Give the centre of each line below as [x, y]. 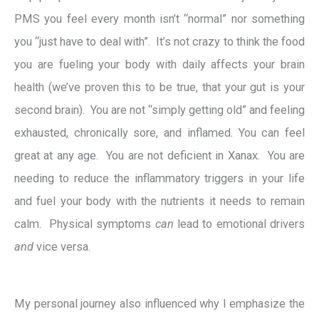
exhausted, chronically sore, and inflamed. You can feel [159, 132]
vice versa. [62, 246]
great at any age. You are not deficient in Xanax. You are [159, 155]
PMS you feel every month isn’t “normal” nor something [159, 19]
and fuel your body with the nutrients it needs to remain [159, 201]
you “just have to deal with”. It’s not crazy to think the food [159, 41]
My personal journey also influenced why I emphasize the [159, 304]
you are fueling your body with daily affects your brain [159, 64]
